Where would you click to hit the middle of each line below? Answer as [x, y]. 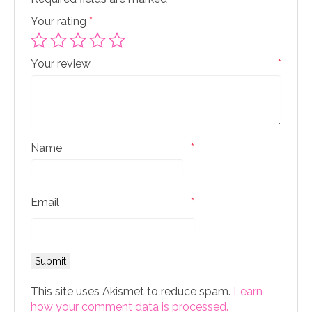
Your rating [60, 22]
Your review [62, 64]
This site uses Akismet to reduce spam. [132, 292]
